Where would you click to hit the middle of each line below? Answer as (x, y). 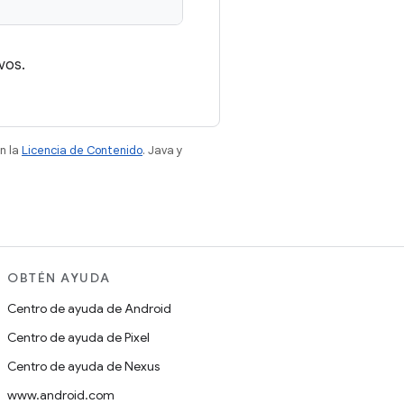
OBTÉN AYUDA (59, 278)
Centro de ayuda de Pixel (78, 337)
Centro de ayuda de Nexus (83, 366)
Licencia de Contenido (82, 150)
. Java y (163, 150)
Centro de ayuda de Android (89, 308)
